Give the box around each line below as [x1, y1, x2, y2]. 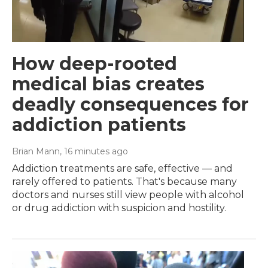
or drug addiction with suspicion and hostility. [12, 202, 226, 214]
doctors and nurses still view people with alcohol [12, 189, 244, 201]
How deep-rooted [12, 53, 177, 75]
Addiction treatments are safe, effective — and [12, 163, 233, 175]
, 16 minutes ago [60, 146, 128, 157]
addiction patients [12, 114, 186, 136]
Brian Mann [12, 146, 60, 157]
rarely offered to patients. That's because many [12, 176, 237, 188]
